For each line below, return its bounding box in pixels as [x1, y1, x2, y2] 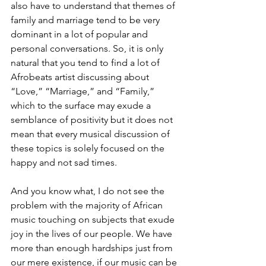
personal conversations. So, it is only [11, 43, 166, 55]
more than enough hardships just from [11, 242, 175, 254]
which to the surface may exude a [11, 100, 153, 112]
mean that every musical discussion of [11, 128, 172, 140]
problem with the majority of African [11, 199, 165, 211]
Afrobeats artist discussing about [11, 71, 151, 83]
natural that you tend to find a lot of [11, 57, 162, 69]
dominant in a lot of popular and [11, 28, 150, 40]
